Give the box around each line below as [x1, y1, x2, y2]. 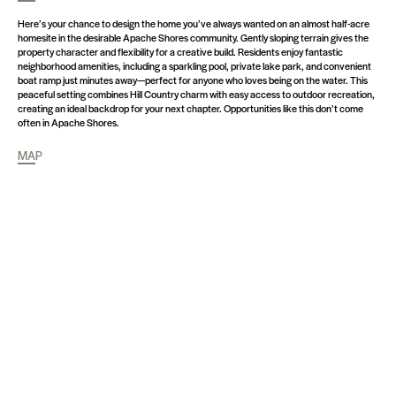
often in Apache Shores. [18, 115, 119, 130]
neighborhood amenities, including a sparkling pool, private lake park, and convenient [18, 58, 371, 73]
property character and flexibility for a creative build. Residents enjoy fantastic [18, 44, 343, 59]
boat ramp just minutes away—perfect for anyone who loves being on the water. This [18, 72, 368, 88]
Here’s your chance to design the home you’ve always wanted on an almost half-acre [18, 16, 369, 31]
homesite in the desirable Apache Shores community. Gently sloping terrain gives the [18, 30, 369, 45]
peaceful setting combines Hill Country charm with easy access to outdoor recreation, [18, 87, 375, 102]
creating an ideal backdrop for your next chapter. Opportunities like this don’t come [18, 101, 363, 116]
